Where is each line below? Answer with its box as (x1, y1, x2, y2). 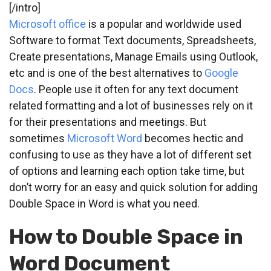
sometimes (9, 131, 67, 145)
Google (204, 66, 238, 79)
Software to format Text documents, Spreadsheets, (9, 33, 256, 47)
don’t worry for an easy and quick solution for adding (9, 180, 258, 194)
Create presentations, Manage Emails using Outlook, (9, 50, 258, 63)
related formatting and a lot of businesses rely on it (9, 99, 253, 112)
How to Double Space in (9, 224, 243, 249)
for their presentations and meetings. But (9, 115, 206, 128)
